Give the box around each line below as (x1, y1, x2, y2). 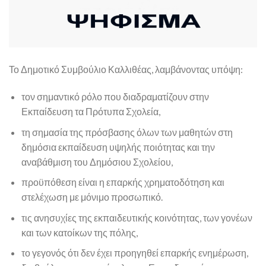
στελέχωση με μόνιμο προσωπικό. (21, 191, 163, 203)
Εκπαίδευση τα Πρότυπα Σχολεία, (21, 105, 160, 117)
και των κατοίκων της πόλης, (21, 226, 138, 238)
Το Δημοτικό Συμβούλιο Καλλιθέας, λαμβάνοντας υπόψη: (9, 64, 243, 75)
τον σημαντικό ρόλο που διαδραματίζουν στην (21, 90, 209, 102)
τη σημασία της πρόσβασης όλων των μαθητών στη (21, 126, 233, 138)
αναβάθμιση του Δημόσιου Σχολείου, (21, 156, 173, 167)
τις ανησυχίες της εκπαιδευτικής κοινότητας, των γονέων (21, 211, 252, 223)
